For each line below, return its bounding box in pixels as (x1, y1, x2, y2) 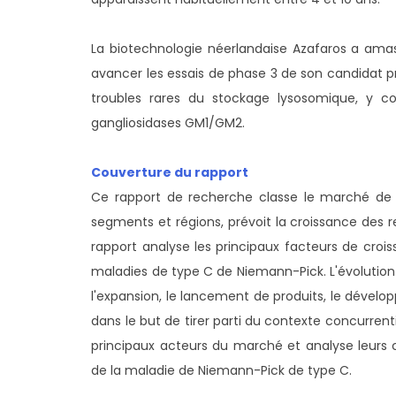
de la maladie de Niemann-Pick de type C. (91, 361, 353, 379)
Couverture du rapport (91, 163, 249, 181)
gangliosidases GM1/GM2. (91, 113, 246, 132)
